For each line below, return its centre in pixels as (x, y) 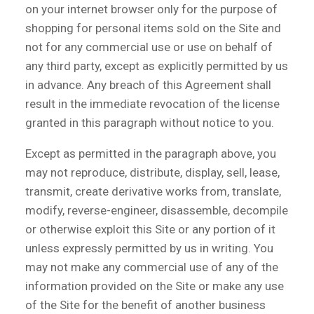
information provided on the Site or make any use (155, 286)
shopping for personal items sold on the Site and (153, 28)
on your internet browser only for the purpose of (151, 9)
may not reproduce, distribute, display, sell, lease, (152, 172)
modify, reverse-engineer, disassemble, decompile (157, 210)
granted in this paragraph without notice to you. (150, 122)
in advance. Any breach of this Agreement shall (148, 84)
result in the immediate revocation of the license (152, 103)
